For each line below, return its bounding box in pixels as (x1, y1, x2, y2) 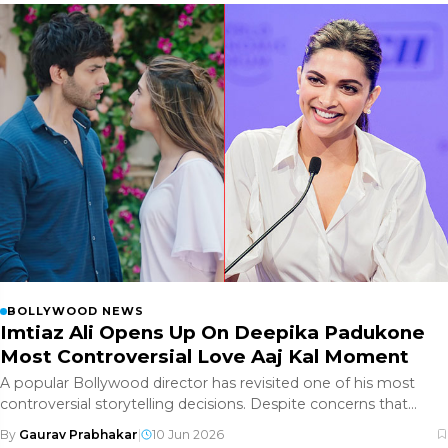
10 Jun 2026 (152, 426, 224, 442)
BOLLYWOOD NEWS (7, 303, 144, 318)
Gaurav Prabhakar (19, 426, 138, 442)
